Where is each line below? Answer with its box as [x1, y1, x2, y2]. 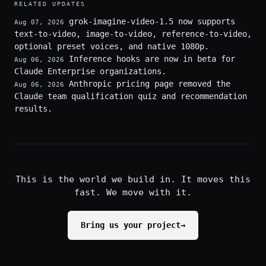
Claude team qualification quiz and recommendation [14, 91, 247, 101]
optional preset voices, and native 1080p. [14, 42, 209, 51]
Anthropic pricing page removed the [69, 79, 230, 88]
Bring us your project [81, 220, 180, 230]
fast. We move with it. [74, 187, 192, 198]
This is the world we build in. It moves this [15, 174, 251, 185]
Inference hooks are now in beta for [69, 54, 235, 64]
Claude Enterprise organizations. [14, 66, 166, 76]
